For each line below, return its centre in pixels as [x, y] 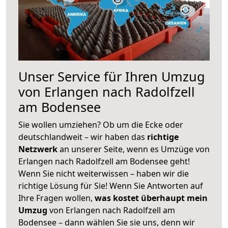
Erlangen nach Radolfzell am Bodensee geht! [104, 161]
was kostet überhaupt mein [151, 198]
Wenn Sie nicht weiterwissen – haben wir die [104, 173]
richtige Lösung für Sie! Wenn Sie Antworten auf [111, 186]
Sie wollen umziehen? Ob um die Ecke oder [101, 124]
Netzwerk [39, 149]
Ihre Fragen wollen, [56, 198]
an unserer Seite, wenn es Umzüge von [135, 149]
